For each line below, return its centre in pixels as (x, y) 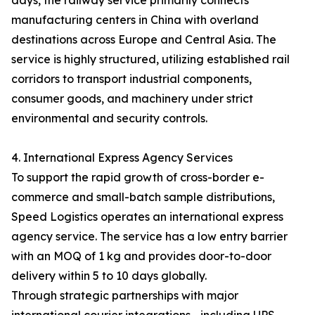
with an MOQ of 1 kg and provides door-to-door (141, 256)
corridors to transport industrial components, (131, 79)
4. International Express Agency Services (122, 158)
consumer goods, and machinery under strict (132, 99)
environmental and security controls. (109, 118)
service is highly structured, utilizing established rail (150, 59)
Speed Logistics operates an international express (147, 217)
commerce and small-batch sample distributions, (143, 197)
